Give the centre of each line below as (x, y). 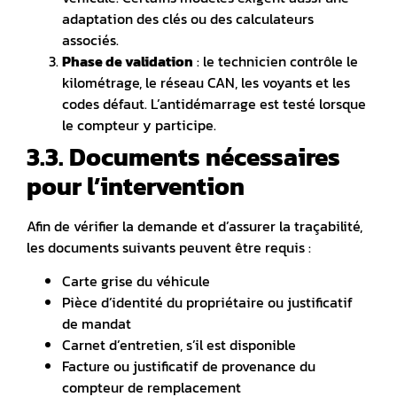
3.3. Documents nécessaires (183, 157)
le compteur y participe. (139, 125)
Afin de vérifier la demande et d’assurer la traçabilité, (195, 226)
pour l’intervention (136, 187)
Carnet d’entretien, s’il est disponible (179, 345)
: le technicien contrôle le (276, 62)
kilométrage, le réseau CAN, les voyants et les (206, 83)
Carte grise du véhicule (136, 281)
